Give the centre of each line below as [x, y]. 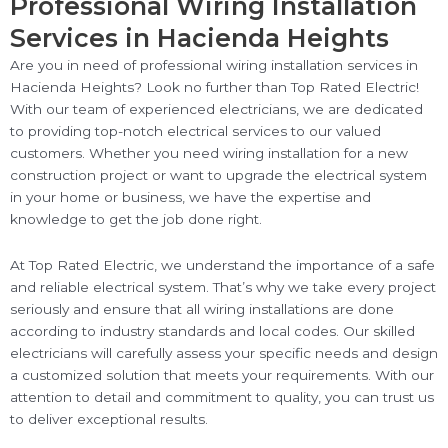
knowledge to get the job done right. [136, 218]
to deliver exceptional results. [109, 418]
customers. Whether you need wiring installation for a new [209, 152]
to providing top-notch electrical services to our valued [195, 130]
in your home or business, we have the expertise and [190, 196]
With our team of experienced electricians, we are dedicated [216, 108]
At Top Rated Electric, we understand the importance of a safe [222, 264]
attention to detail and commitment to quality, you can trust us [222, 396]
